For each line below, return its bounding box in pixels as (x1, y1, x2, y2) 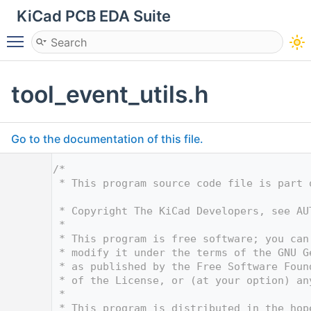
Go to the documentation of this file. (11, 131, 203, 146)
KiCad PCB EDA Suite (17, 7, 171, 25)
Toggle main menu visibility (31, 28, 174, 42)
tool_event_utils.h (11, 79, 209, 108)
